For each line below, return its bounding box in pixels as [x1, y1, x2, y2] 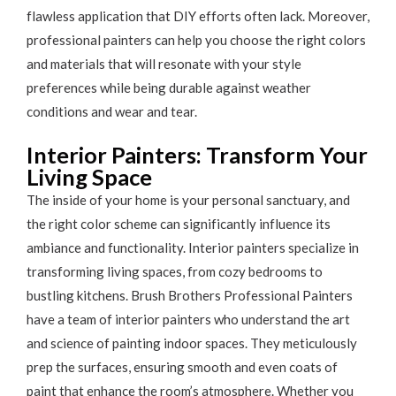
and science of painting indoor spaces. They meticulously [27, 334, 357, 351]
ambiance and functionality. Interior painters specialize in [27, 239, 359, 255]
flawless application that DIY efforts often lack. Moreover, [27, 8, 369, 24]
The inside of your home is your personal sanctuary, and [27, 191, 350, 208]
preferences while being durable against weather [27, 80, 311, 95]
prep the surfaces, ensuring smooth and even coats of [27, 358, 338, 375]
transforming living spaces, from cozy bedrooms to [27, 263, 323, 279]
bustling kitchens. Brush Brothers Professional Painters [27, 286, 353, 303]
